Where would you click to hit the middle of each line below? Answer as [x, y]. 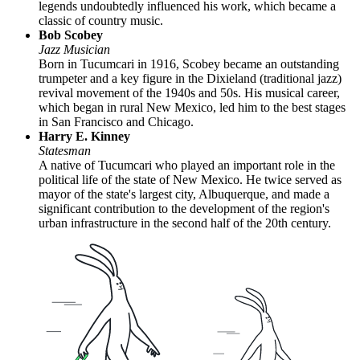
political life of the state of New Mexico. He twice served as [190, 179]
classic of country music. [101, 20]
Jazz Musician [74, 49]
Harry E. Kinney [84, 136]
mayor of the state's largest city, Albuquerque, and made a [184, 194]
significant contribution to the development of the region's [184, 208]
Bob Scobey [71, 35]
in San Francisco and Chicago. [116, 121]
